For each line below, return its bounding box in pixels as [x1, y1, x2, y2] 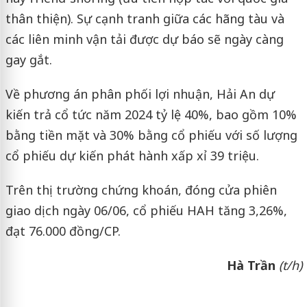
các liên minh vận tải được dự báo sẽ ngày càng [5, 30, 284, 47]
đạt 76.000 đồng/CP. [5, 222, 121, 239]
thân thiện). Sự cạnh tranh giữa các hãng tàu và [5, 10, 284, 27]
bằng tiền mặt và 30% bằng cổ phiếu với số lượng [5, 126, 297, 143]
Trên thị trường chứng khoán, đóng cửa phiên [5, 181, 277, 198]
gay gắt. [5, 51, 52, 68]
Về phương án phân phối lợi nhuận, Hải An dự [5, 85, 275, 102]
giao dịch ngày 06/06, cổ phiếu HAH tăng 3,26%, [5, 201, 287, 219]
